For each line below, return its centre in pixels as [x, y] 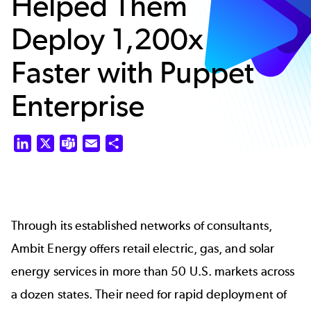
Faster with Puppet [133, 72]
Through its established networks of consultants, [142, 226]
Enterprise [78, 105]
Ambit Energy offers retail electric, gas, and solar [143, 249]
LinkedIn [52, 142]
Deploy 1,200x [108, 39]
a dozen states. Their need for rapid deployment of [149, 294]
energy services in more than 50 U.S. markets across [153, 271]
